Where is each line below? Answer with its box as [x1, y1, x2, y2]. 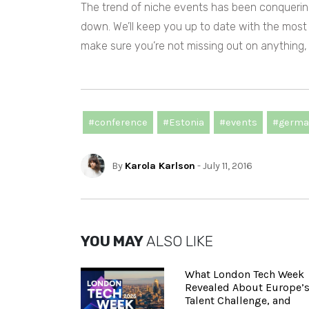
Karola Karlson [125, 159, 195, 172]
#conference [88, 116, 148, 128]
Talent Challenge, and [185, 294, 292, 308]
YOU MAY [81, 233, 143, 250]
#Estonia [163, 116, 204, 128]
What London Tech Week [185, 268, 305, 281]
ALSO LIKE [143, 233, 213, 250]
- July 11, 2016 [195, 159, 252, 172]
